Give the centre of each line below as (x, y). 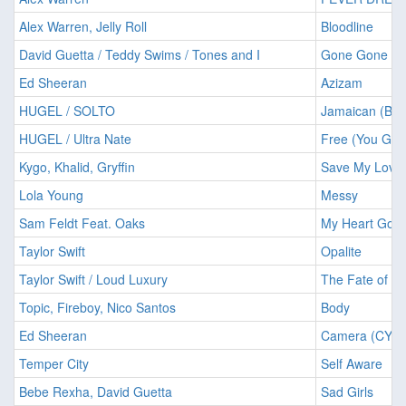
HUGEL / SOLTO (67, 111)
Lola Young (51, 195)
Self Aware (352, 364)
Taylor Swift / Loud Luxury (93, 280)
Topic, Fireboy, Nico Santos (97, 308)
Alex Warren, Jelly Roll (83, 27)
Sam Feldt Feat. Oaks (82, 223)
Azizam (342, 83)
